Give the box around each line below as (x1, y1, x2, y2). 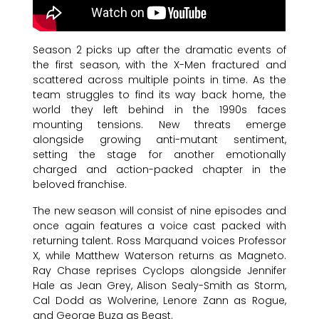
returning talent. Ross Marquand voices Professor (33, 233, 286, 248)
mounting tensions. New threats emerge (33, 117, 286, 132)
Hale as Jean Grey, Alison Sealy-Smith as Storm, (33, 278, 286, 293)
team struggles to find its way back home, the (33, 87, 286, 102)
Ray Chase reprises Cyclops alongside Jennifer (33, 263, 286, 278)
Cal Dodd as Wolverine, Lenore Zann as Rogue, (33, 293, 286, 308)
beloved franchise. (33, 177, 127, 192)
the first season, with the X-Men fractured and (33, 57, 286, 72)
